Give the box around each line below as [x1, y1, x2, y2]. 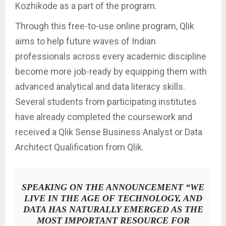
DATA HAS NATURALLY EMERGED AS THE [23, 204, 203, 215]
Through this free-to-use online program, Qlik [15, 21, 194, 32]
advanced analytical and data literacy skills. [15, 81, 185, 92]
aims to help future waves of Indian [15, 36, 156, 47]
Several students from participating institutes [15, 96, 197, 107]
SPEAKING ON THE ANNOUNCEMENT [22, 182, 183, 193]
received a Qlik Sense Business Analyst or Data [15, 127, 202, 138]
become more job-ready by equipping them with [15, 66, 207, 77]
